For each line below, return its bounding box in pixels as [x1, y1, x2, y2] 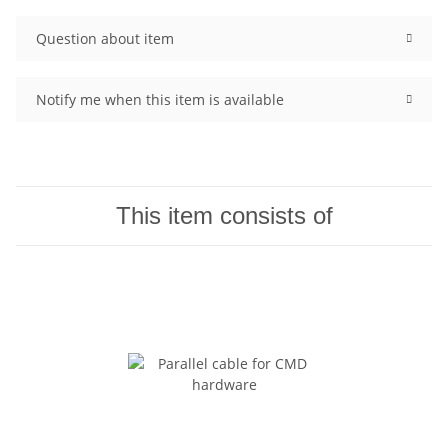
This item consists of [115, 202, 333, 230]
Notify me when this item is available [36, 90, 284, 110]
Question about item [36, 29, 174, 49]
